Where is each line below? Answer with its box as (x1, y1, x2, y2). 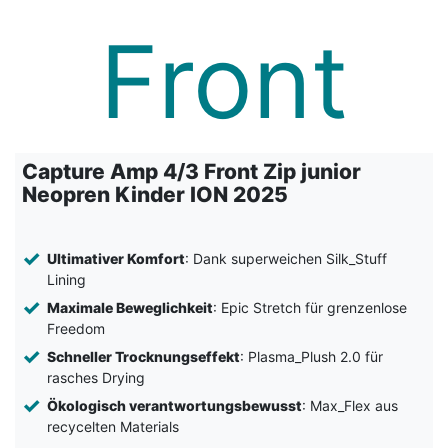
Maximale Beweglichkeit (46, 299, 213, 317)
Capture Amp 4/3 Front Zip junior (22, 159, 361, 185)
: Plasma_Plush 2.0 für (239, 348, 383, 366)
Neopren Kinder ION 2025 (22, 182, 288, 208)
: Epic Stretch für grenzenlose (212, 299, 407, 317)
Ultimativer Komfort (46, 250, 185, 268)
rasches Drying (46, 369, 145, 387)
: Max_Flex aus (301, 397, 398, 415)
